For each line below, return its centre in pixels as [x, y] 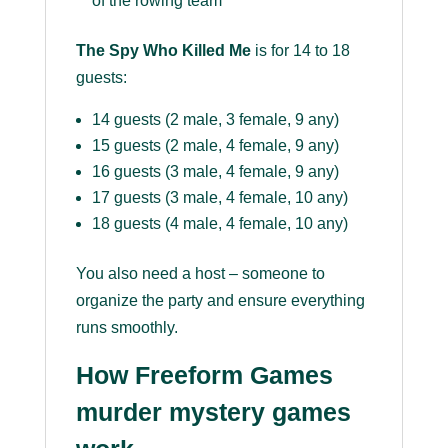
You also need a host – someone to [200, 274]
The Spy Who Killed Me [163, 51]
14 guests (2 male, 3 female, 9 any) [215, 120]
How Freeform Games [204, 375]
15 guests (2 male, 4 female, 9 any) [215, 146]
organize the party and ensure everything [220, 301]
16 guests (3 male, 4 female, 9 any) [215, 172]
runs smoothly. [126, 328]
